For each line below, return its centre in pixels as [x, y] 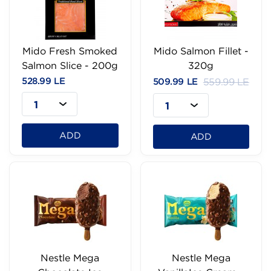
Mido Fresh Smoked [70, 51]
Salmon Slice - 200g [70, 66]
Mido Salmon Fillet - [201, 51]
